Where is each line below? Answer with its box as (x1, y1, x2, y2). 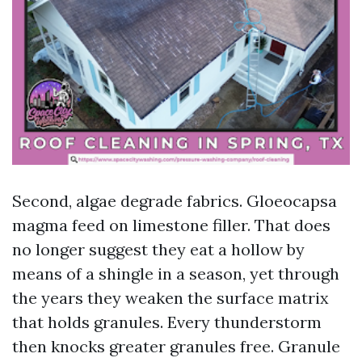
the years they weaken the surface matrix (12, 288, 329, 308)
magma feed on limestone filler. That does (12, 215, 330, 235)
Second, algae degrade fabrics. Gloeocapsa (12, 191, 337, 211)
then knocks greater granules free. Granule (12, 336, 340, 356)
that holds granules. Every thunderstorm (12, 312, 322, 332)
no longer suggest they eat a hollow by (12, 239, 305, 259)
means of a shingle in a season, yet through (12, 263, 339, 284)
